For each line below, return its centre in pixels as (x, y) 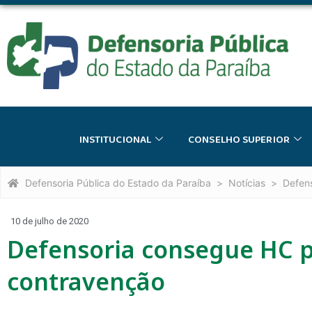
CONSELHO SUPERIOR (239, 140)
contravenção (86, 281)
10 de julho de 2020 (49, 221)
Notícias (247, 182)
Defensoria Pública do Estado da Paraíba (118, 182)
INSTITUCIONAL (115, 140)
